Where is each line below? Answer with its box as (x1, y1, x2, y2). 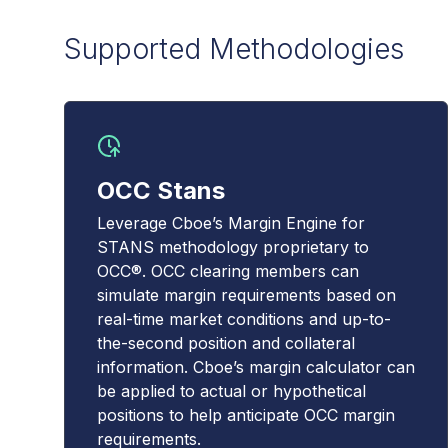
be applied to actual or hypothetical (97, 381, 366, 401)
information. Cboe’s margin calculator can (97, 357, 415, 377)
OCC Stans (97, 176, 225, 205)
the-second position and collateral (97, 333, 355, 353)
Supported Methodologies (64, 32, 404, 66)
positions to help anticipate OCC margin (97, 405, 395, 425)
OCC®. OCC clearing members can (97, 261, 359, 281)
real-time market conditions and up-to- (97, 309, 391, 329)
